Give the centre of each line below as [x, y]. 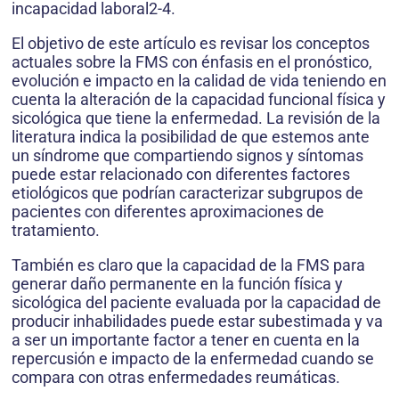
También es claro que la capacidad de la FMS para [188, 265]
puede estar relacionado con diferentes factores [181, 174]
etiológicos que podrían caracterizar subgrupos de [187, 193]
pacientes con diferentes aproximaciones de [168, 212]
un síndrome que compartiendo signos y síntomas [187, 155]
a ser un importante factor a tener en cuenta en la [186, 340]
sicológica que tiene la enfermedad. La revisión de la [196, 118]
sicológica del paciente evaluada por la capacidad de [196, 302]
